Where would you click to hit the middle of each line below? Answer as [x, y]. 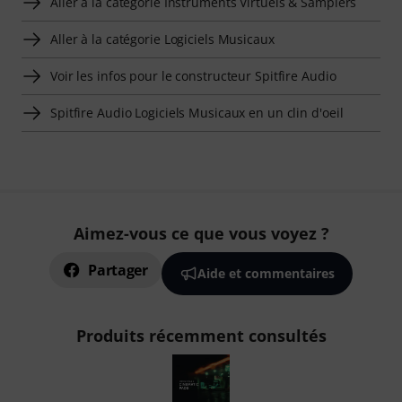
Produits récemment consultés [201, 336]
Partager [118, 270]
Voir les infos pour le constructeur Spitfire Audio [193, 75]
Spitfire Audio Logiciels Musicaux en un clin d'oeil [197, 112]
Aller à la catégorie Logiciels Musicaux [162, 39]
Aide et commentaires [266, 273]
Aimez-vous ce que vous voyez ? [201, 233]
